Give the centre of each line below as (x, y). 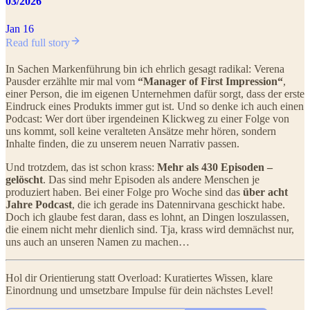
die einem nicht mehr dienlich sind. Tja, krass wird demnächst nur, (150, 229)
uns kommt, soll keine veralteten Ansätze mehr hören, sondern (141, 131)
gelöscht (24, 179)
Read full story (38, 42)
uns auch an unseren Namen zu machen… (98, 241)
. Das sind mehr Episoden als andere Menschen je (151, 179)
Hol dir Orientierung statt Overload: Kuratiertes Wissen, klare (139, 277)
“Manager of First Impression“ (210, 81)
